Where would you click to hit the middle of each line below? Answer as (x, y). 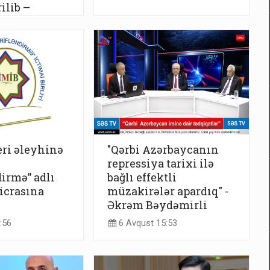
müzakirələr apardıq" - (168, 191)
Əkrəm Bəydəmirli (157, 205)
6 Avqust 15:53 (147, 224)
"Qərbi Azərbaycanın (163, 149)
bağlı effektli (142, 177)
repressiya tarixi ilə (161, 163)
